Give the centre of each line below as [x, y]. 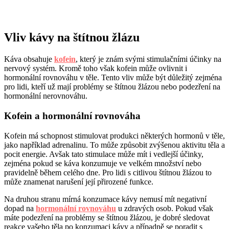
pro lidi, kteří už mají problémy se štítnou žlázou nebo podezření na [112, 87]
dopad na [20, 208]
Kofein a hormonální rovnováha [72, 116]
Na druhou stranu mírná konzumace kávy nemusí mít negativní [105, 199]
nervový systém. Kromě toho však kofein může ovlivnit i [96, 68]
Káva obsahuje [29, 59]
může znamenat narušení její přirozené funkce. [79, 181]
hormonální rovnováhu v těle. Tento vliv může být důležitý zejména [113, 78]
